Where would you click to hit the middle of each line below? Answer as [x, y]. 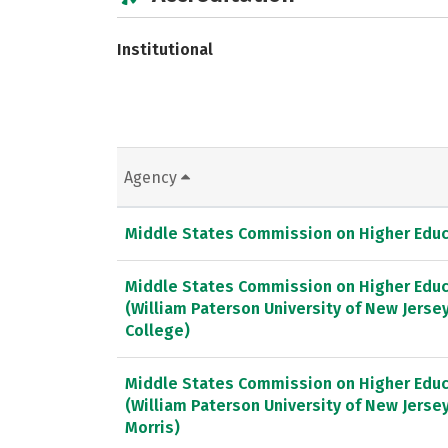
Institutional [165, 49]
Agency [152, 177]
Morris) [152, 427]
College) [157, 330]
